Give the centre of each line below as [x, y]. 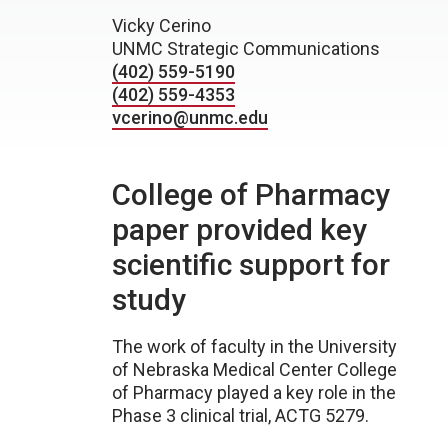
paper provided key [239, 229]
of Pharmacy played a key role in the [254, 392]
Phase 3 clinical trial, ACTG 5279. [240, 415]
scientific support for [251, 264]
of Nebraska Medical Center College [254, 369]
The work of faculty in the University [254, 346]
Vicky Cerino [161, 25]
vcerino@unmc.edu [190, 117]
